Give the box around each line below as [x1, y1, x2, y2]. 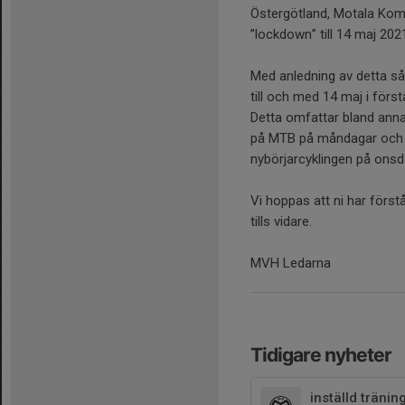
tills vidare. [250, 213, 312, 230]
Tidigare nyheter [250, 344, 391, 366]
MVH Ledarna [250, 255, 331, 271]
